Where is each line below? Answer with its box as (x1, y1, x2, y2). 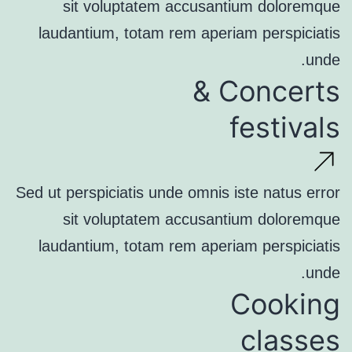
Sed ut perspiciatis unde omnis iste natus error (16, 184, 340, 202)
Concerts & (218, 73, 340, 108)
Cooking (230, 287, 340, 322)
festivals (229, 109, 340, 145)
